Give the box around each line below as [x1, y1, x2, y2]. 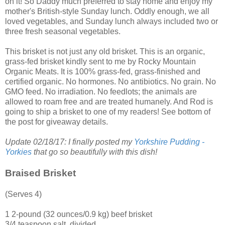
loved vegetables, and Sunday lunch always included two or [5, 17, 218, 26]
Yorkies [5, 148, 32, 157]
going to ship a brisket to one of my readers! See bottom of [5, 107, 210, 117]
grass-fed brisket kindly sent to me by [5, 57, 138, 66]
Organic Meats [5, 67, 57, 76]
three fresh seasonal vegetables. [5, 27, 123, 36]
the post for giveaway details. [5, 118, 108, 127]
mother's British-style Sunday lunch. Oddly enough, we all [5, 7, 209, 16]
